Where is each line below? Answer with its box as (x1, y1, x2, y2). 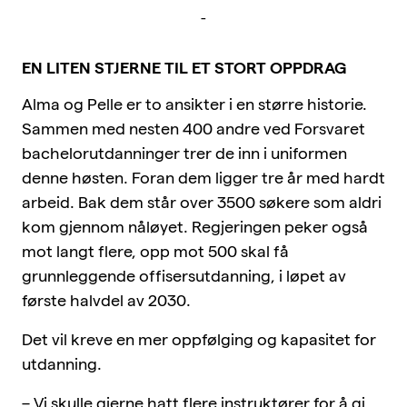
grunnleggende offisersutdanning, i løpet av (22, 266, 346, 284)
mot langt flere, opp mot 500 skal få (22, 242, 289, 260)
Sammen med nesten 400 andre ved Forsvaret (22, 119, 365, 137)
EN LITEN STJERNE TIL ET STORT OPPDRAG (22, 58, 347, 76)
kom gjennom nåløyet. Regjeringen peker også (22, 217, 368, 235)
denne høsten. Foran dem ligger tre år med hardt (22, 168, 385, 186)
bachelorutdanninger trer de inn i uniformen (22, 144, 347, 162)
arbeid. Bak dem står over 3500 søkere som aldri (22, 193, 382, 211)
